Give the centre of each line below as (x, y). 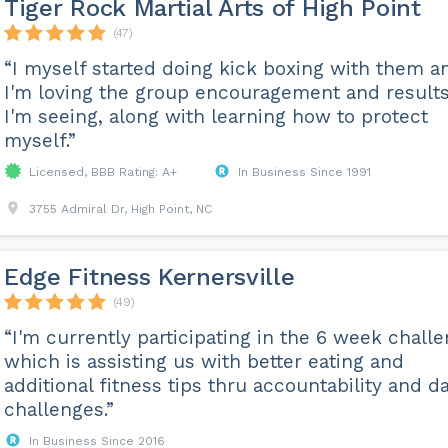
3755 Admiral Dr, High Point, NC (120, 209)
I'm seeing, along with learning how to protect (215, 116)
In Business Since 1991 (304, 172)
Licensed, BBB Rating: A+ (102, 172)
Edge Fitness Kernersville (149, 277)
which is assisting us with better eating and (203, 361)
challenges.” (58, 409)
